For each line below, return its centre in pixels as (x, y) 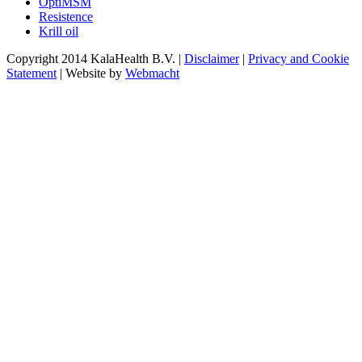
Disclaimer (212, 59)
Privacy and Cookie (299, 59)
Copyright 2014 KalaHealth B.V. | (95, 59)
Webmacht (152, 74)
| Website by (91, 74)
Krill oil (59, 32)
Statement (32, 74)
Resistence (66, 17)
